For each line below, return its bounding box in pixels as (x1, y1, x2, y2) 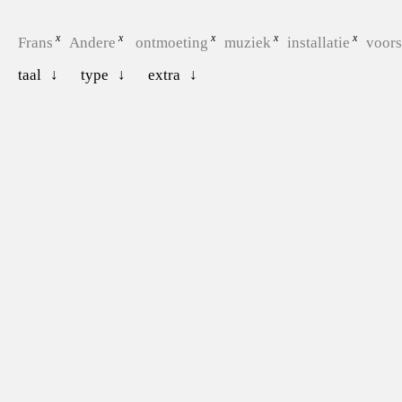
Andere (68, 33, 116, 51)
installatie (286, 33, 350, 51)
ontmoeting (135, 33, 208, 51)
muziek (223, 33, 271, 51)
